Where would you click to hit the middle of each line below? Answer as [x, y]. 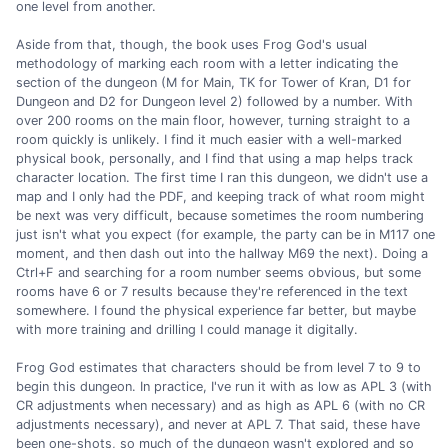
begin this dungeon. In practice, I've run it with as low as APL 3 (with [224, 387]
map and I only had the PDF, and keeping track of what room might [220, 196]
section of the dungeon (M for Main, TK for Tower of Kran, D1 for [213, 82]
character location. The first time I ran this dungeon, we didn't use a [222, 177]
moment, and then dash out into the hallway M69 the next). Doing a [222, 253]
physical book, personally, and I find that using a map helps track [214, 158]
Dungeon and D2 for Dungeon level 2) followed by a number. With [214, 101]
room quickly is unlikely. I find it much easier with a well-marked [209, 139]
